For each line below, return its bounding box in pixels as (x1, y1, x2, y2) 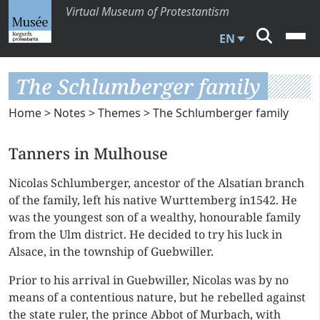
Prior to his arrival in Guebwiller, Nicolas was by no (9, 272, 289, 288)
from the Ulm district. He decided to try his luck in (9, 226, 282, 242)
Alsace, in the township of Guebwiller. (9, 244, 214, 259)
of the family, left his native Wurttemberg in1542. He (9, 192, 297, 208)
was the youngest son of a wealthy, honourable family (9, 209, 301, 225)
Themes (98, 105, 141, 121)
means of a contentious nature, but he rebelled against (9, 289, 306, 305)
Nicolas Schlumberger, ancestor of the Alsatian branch (9, 175, 304, 191)
